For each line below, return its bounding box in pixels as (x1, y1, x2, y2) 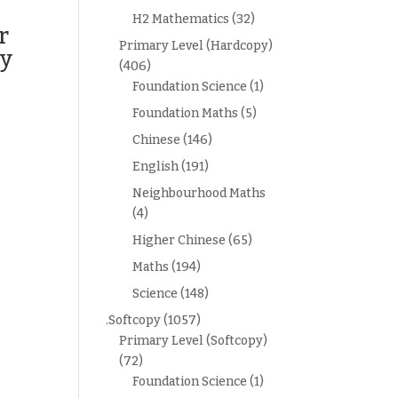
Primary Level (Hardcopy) (119, 38, 274, 53)
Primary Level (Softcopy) (119, 333, 268, 348)
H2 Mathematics (132, 12, 230, 27)
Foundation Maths (132, 106, 239, 121)
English (132, 159, 179, 174)
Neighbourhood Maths (132, 186, 267, 201)
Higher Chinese (132, 233, 227, 248)
